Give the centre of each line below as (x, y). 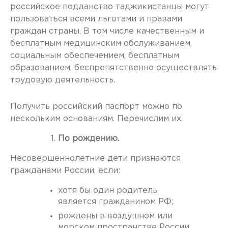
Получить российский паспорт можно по (96, 107)
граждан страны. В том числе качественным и (107, 31)
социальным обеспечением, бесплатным (95, 56)
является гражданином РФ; (116, 202)
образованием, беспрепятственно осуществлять (113, 68)
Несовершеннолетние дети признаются (95, 159)
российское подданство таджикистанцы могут (110, 7)
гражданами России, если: (65, 171)
